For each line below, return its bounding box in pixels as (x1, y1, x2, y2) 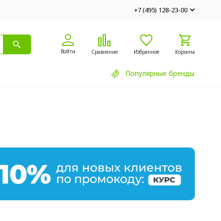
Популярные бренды (125, 69, 194, 78)
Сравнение (91, 48, 118, 55)
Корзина (175, 48, 195, 55)
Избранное (133, 48, 159, 55)
